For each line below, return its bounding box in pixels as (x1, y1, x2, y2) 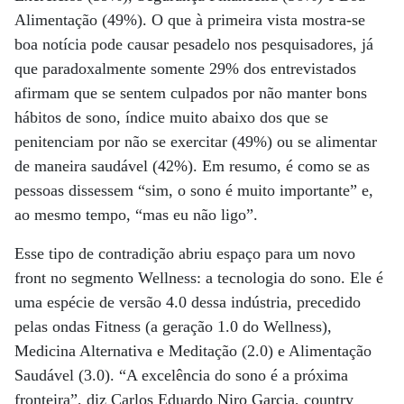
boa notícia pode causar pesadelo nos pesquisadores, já (14, 35, 373, 53)
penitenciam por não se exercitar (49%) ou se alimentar (14, 133, 377, 151)
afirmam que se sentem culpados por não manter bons (14, 84, 367, 102)
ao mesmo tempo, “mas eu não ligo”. (14, 206, 258, 224)
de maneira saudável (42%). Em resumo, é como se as (14, 157, 370, 175)
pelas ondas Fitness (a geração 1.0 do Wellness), (14, 317, 332, 335)
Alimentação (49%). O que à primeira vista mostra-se (14, 11, 365, 29)
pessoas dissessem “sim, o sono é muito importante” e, (14, 181, 373, 199)
